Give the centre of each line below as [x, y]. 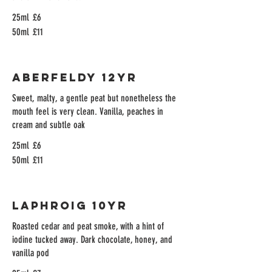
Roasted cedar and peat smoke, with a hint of [88, 226]
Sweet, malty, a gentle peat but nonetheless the [94, 98]
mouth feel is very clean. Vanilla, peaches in [88, 111]
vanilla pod [31, 253]
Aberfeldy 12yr [75, 77]
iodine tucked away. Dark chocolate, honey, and [92, 240]
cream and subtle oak [49, 125]
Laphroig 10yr [70, 206]
